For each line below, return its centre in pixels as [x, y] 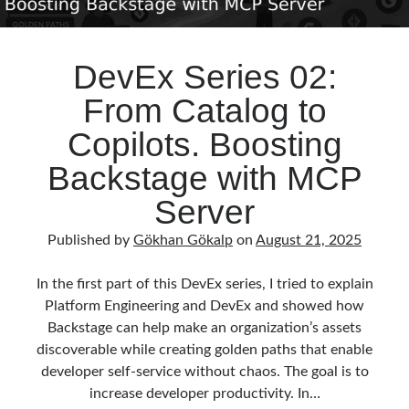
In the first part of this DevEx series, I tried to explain [204, 284]
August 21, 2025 [309, 240]
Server [204, 212]
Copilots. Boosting [204, 145]
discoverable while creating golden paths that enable [204, 350]
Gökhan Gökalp [183, 240]
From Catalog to [204, 111]
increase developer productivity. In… [204, 393]
